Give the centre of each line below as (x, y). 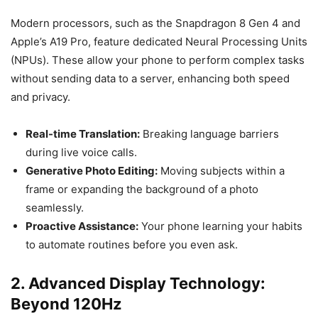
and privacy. (40, 97)
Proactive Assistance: (82, 226)
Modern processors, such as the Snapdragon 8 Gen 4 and (155, 23)
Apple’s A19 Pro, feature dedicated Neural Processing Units (159, 42)
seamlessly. (55, 208)
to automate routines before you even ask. (132, 245)
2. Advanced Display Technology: (138, 283)
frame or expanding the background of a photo (142, 189)
